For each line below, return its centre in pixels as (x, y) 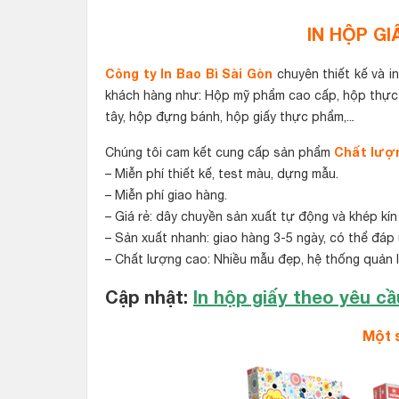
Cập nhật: (149, 297)
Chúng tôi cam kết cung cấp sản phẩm (218, 152)
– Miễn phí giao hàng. (166, 195)
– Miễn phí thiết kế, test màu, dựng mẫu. (222, 174)
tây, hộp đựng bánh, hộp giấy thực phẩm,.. (228, 117)
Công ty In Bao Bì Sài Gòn (189, 73)
